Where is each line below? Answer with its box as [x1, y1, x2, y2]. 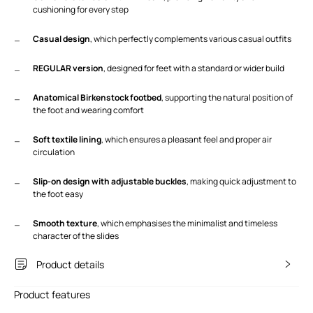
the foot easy [33, 187, 83, 200]
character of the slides [33, 229, 119, 242]
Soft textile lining [33, 133, 101, 145]
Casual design [33, 32, 90, 45]
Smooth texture [33, 217, 97, 229]
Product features [14, 287, 90, 301]
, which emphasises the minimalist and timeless [97, 217, 277, 229]
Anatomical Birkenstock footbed [33, 91, 161, 103]
